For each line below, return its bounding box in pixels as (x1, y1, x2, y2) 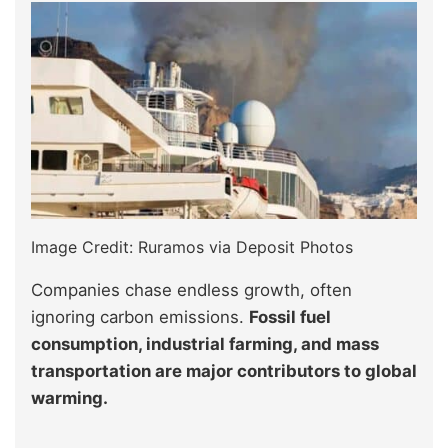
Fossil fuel (249, 306, 331, 327)
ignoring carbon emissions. (31, 306, 249, 327)
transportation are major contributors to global (31, 360, 417, 381)
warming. (31, 387, 108, 408)
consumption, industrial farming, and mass (31, 333, 379, 354)
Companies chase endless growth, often (31, 279, 352, 300)
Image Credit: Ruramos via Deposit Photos (31, 236, 353, 257)
